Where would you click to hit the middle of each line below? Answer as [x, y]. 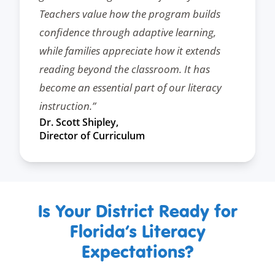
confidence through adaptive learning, [128, 32]
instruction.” [68, 106]
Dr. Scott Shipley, [79, 122]
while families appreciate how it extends [130, 50]
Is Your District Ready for [137, 211]
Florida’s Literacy [137, 231]
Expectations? [137, 251]
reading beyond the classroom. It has [125, 69]
